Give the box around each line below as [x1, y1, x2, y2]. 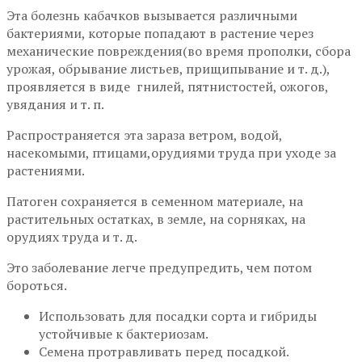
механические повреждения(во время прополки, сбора [6, 41, 351, 60]
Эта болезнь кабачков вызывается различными [6, 6, 297, 24]
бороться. [6, 276, 67, 294]
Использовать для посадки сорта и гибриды [39, 306, 317, 325]
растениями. [6, 161, 85, 179]
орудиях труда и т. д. [6, 227, 137, 246]
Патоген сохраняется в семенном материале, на [6, 192, 303, 210]
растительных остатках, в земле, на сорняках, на [6, 209, 305, 228]
